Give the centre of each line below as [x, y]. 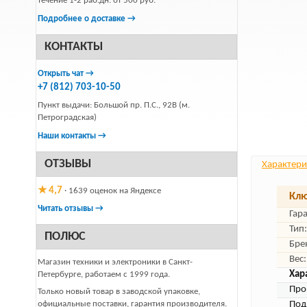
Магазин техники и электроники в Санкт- [115, 262]
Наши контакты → [72, 136]
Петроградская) [67, 118]
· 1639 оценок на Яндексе [112, 191]
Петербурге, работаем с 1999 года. [104, 274]
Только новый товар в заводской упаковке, [119, 292]
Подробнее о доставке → [87, 19]
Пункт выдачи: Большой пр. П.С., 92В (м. [114, 105]
